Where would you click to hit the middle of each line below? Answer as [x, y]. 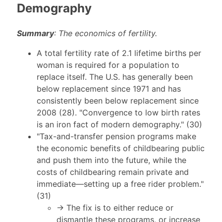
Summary [35, 33]
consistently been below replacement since [117, 100]
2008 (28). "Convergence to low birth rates [118, 112]
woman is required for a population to [108, 65]
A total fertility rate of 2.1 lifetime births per [119, 53]
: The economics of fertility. [105, 33]
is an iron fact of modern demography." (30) [119, 124]
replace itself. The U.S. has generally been [114, 77]
